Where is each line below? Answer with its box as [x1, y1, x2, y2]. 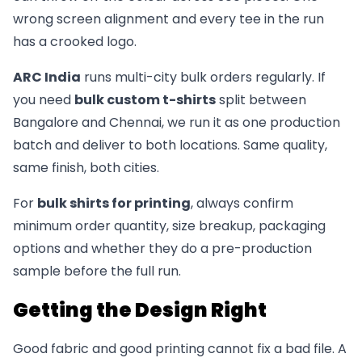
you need [13, 90, 74, 109]
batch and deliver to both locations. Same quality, [13, 135, 327, 154]
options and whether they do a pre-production [13, 238, 312, 258]
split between [216, 90, 306, 109]
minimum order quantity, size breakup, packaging [13, 216, 326, 235]
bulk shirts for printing [37, 193, 191, 213]
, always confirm [191, 193, 293, 213]
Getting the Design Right [13, 296, 267, 323]
